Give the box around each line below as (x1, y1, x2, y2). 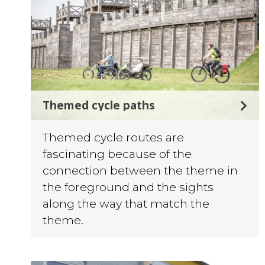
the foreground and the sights (43, 180, 214, 195)
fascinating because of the (43, 147, 192, 161)
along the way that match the (43, 196, 209, 211)
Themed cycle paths (43, 97, 155, 114)
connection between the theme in (43, 163, 238, 178)
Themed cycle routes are (43, 130, 184, 145)
